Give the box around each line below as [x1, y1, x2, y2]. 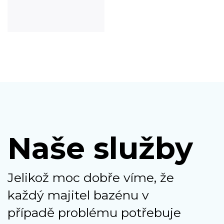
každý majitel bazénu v [7, 187, 149, 203]
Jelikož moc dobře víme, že [7, 170, 174, 185]
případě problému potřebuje [7, 205, 181, 220]
